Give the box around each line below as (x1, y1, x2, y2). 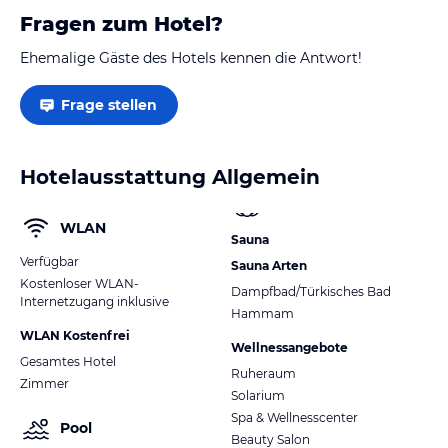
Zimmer (20, 375, 69, 391)
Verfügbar (20, 253, 79, 269)
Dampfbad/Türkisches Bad (231, 284, 391, 300)
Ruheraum (231, 366, 296, 382)
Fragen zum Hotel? (20, 11, 223, 36)
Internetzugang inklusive (20, 293, 169, 309)
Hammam (231, 306, 294, 322)
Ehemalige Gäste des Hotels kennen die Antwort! (20, 48, 362, 67)
